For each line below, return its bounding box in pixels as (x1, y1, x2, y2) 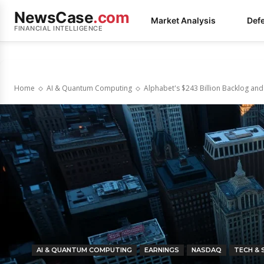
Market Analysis (151, 15, 216, 25)
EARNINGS (144, 246, 179, 254)
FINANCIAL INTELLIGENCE (14, 24, 103, 32)
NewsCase (14, 8, 93, 27)
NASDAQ (192, 246, 222, 254)
